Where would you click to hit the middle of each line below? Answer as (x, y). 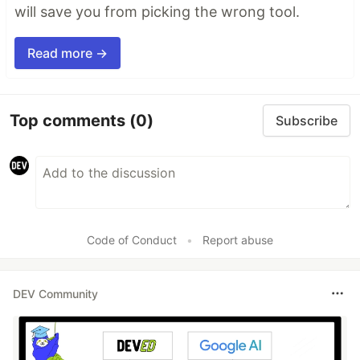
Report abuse (238, 240)
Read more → (67, 53)
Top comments (70, 120)
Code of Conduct (132, 240)
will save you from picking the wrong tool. (157, 12)
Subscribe (307, 121)
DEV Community (55, 293)
